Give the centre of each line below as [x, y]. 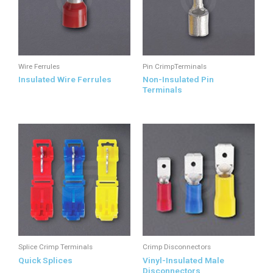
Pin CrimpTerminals [175, 66]
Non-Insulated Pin [178, 80]
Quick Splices [45, 261]
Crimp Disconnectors [177, 247]
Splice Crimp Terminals [55, 247]
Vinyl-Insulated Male [183, 261]
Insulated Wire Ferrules [65, 80]
